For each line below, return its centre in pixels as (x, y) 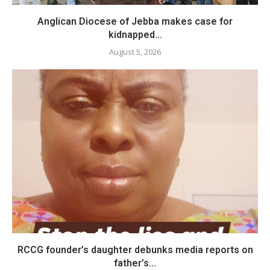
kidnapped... (135, 35)
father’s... (135, 263)
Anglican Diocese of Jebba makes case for (135, 21)
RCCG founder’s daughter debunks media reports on (135, 250)
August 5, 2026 (135, 52)
